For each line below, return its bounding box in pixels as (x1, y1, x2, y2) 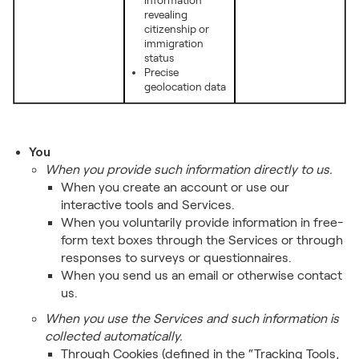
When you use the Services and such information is (45, 312, 339, 325)
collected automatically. (45, 329, 183, 343)
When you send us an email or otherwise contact (61, 268, 342, 282)
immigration (144, 38, 204, 50)
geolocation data (144, 81, 226, 93)
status (144, 52, 174, 64)
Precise (144, 67, 179, 79)
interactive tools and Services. (61, 198, 235, 212)
